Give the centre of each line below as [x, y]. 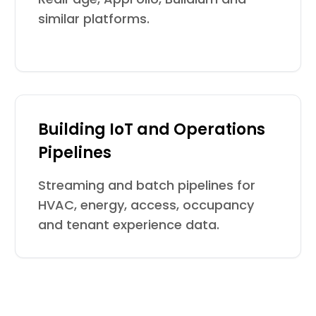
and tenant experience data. [129, 225]
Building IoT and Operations [152, 129]
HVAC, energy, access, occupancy [146, 205]
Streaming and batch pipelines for [147, 185]
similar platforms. [94, 19]
